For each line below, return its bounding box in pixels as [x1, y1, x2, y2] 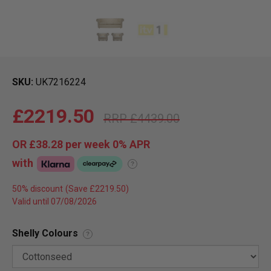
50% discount [12, 184, 63, 194]
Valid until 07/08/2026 [12, 197, 97, 207]
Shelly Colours [12, 227, 78, 240]
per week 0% [63, 138, 129, 151]
